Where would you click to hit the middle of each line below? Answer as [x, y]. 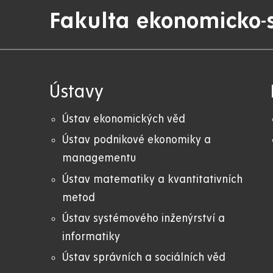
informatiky [91, 236]
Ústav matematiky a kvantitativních [152, 179]
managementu [99, 158]
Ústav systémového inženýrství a [144, 218]
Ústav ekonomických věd [124, 119]
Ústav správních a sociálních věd [144, 257]
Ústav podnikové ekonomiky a [136, 140]
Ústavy [76, 92]
